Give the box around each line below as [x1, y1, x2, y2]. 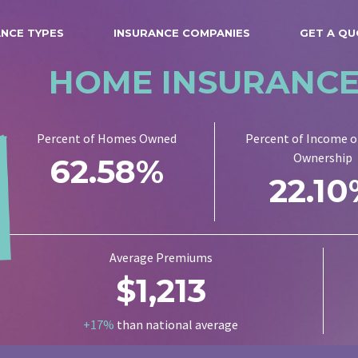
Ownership [292, 149, 352, 165]
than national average [114, 316, 239, 332]
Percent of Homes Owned [37, 130, 177, 146]
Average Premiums [109, 249, 213, 265]
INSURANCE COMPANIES [113, 26, 250, 39]
